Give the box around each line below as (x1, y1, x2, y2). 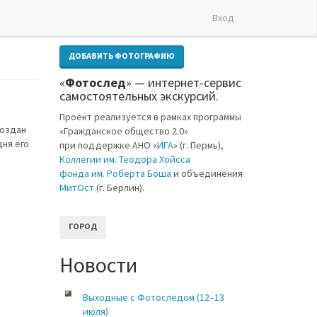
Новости (59, 251, 137, 278)
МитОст (59, 181, 94, 194)
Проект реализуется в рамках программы (59, 110, 241, 123)
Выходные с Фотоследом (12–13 (82, 291, 224, 304)
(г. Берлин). (93, 181, 144, 194)
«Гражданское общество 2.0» (59, 125, 188, 137)
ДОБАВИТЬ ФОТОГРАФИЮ (68, 50, 175, 61)
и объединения (171, 167, 243, 180)
